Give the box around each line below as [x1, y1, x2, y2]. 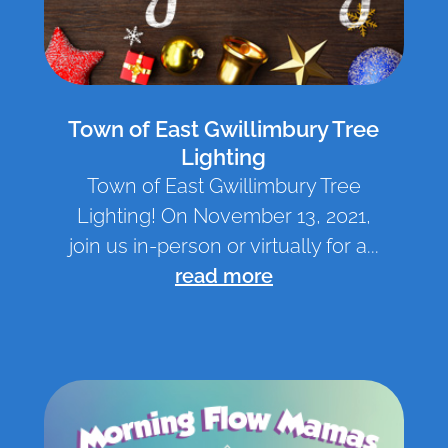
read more [174, 264, 273, 289]
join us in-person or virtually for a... [68, 234, 379, 259]
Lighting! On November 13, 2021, [76, 204, 371, 229]
